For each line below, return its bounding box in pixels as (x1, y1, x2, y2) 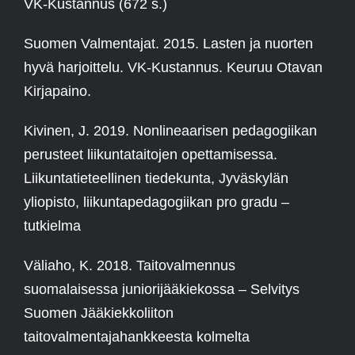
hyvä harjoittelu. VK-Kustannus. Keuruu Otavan (24, 59, 323, 76)
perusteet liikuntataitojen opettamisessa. (24, 147, 277, 163)
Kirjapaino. (24, 83, 91, 100)
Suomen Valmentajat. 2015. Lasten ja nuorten (24, 36, 313, 52)
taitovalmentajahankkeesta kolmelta (24, 329, 250, 345)
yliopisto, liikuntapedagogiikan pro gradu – (24, 194, 289, 211)
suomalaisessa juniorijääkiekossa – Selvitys (24, 281, 300, 298)
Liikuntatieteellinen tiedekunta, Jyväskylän (24, 170, 288, 187)
